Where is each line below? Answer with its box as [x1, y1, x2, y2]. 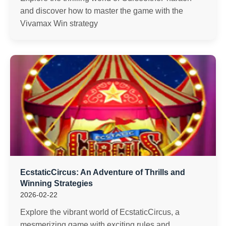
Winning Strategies [20, 179, 93, 188]
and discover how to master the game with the [20, 7, 183, 15]
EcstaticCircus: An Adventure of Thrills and [20, 168, 185, 177]
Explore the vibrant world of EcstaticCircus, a [20, 208, 180, 216]
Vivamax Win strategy [20, 19, 98, 28]
